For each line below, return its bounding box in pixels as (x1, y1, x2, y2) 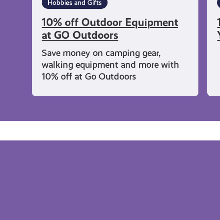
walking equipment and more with (41, 59, 179, 70)
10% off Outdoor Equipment (41, 16, 178, 29)
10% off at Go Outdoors (41, 71, 136, 82)
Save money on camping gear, (41, 48, 161, 58)
